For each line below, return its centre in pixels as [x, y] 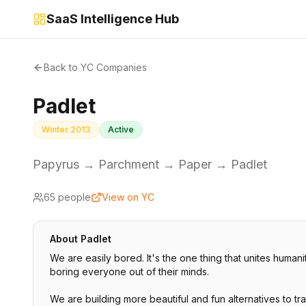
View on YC [128, 197]
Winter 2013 [66, 129]
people [73, 197]
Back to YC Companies [95, 67]
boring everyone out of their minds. [129, 272]
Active [121, 129]
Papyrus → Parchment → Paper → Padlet [150, 164]
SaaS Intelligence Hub [113, 19]
